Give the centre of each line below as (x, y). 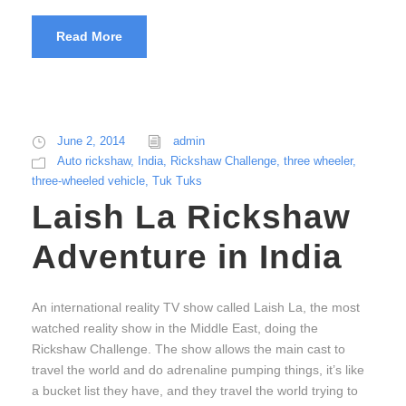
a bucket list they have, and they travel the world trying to (195, 391)
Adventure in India (187, 257)
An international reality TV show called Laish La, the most (196, 308)
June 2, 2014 (91, 141)
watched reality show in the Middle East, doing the (175, 329)
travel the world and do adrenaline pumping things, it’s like (198, 370)
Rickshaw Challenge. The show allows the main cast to (188, 349)
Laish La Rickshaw (191, 217)
